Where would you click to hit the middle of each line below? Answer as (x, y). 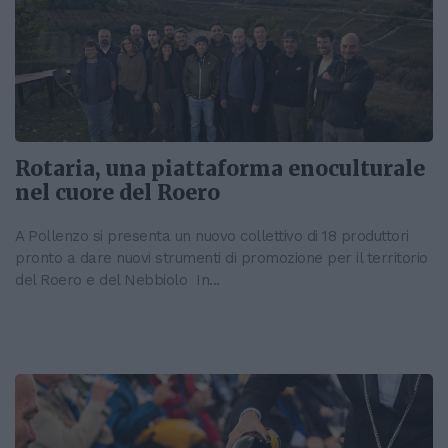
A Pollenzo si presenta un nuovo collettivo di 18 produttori (212, 236)
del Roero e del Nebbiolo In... (117, 280)
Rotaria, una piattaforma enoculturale (220, 169)
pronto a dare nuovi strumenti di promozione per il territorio (221, 258)
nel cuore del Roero (117, 193)
